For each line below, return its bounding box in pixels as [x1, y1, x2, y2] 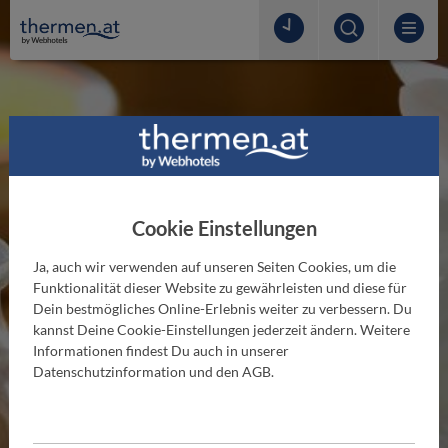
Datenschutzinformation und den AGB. [32, 363, 274, 381]
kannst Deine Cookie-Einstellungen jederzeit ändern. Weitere [32, 321, 410, 339]
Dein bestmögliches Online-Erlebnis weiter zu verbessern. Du [32, 300, 412, 318]
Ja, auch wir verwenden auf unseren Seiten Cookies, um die [32, 258, 396, 276]
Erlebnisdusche [141, 351, 307, 380]
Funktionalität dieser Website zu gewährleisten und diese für [32, 279, 407, 297]
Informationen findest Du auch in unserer [32, 342, 289, 360]
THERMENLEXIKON [160, 333, 288, 350]
